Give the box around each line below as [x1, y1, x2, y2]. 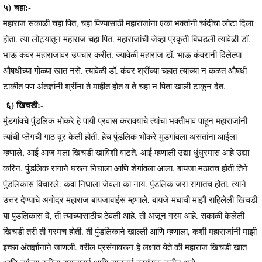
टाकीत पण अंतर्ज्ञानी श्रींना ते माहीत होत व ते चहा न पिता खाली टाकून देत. [3, 80, 229, 92]
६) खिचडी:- [6, 98, 43, 111]
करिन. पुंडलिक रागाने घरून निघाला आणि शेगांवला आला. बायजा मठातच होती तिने [3, 161, 248, 174]
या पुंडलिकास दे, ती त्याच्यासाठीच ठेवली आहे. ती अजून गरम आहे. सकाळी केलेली [3, 209, 244, 221]
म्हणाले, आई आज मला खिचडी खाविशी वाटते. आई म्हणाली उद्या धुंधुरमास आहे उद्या [3, 146, 249, 158]
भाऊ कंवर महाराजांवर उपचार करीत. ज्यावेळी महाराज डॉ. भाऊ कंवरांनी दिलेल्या [3, 48, 242, 60]
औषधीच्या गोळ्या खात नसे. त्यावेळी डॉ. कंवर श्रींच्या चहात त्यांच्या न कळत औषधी [3, 64, 247, 76]
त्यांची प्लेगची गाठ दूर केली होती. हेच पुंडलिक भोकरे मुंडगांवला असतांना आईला [3, 130, 237, 142]
